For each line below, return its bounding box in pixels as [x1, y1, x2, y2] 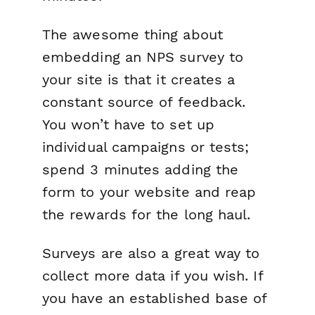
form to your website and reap [42, 184, 257, 201]
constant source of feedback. [42, 94, 246, 111]
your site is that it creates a [42, 71, 236, 89]
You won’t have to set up [42, 116, 214, 134]
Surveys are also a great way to [42, 245, 260, 262]
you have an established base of [42, 290, 267, 307]
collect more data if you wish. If [42, 267, 263, 285]
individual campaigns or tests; [42, 139, 250, 156]
